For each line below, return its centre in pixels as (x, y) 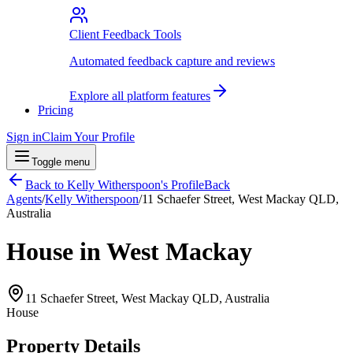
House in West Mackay (129, 252)
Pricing (56, 110)
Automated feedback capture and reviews (172, 61)
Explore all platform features (140, 95)
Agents (24, 199)
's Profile (182, 184)
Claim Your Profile (88, 136)
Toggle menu (61, 162)
